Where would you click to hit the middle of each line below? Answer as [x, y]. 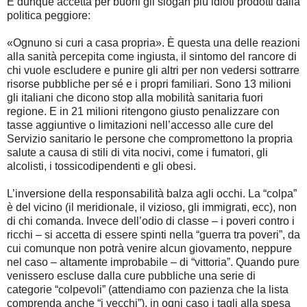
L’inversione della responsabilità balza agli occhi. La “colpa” [152, 193]
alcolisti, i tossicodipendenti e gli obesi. [101, 166]
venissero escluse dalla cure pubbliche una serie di [131, 275]
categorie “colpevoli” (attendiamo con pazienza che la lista [148, 289]
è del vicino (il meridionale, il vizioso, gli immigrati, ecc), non [152, 207]
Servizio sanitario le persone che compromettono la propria [150, 138]
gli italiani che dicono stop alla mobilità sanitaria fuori [135, 97]
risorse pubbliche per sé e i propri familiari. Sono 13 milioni [149, 84]
